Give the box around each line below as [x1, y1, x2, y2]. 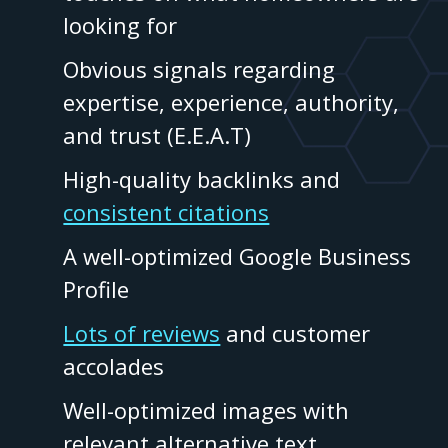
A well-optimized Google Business [63, 241, 412, 272]
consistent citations [63, 197, 270, 228]
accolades [63, 351, 165, 382]
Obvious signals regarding [63, 54, 336, 85]
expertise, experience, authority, [63, 87, 400, 118]
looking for [63, 10, 178, 41]
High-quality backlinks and [63, 164, 341, 195]
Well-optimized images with [63, 395, 350, 426]
